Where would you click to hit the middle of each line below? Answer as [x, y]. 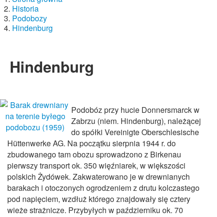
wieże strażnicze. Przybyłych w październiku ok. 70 [95, 210]
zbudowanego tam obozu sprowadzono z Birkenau [94, 154]
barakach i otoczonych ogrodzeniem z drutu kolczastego [103, 187]
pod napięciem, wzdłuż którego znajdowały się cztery [99, 199]
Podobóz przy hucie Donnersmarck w [135, 109]
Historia [25, 8]
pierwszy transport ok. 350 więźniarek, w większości [96, 165]
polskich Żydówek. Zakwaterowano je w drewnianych [99, 176]
